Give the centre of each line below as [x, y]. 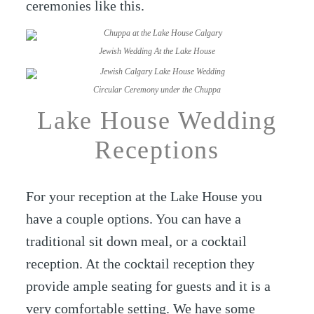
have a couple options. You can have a [134, 218]
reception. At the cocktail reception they [141, 263]
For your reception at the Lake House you [144, 196]
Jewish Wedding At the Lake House [157, 52]
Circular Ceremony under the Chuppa [157, 90]
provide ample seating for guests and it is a [149, 286]
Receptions [157, 150]
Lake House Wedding [157, 121]
